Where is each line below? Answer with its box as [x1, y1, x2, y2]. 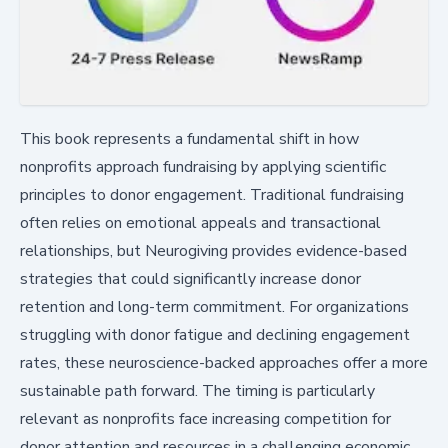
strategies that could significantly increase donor [20, 268, 361, 291]
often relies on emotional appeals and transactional [20, 212, 381, 235]
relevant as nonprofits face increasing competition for [20, 408, 391, 431]
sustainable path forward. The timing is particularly [20, 380, 375, 403]
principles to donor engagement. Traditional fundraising [20, 184, 404, 207]
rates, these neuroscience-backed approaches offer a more [20, 352, 428, 375]
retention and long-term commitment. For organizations [20, 296, 409, 319]
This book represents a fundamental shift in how [20, 128, 359, 151]
